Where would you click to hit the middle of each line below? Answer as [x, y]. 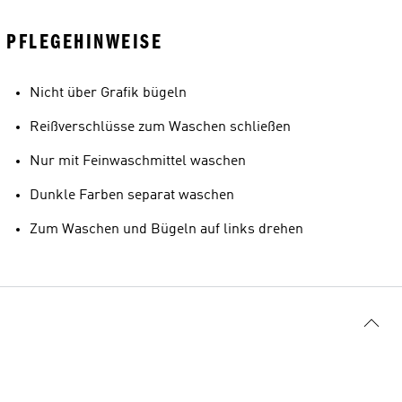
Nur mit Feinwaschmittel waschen [138, 162]
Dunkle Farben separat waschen [132, 196]
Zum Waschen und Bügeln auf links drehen [166, 230]
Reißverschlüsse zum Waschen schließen [160, 127]
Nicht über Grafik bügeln [108, 93]
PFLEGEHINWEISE [84, 42]
